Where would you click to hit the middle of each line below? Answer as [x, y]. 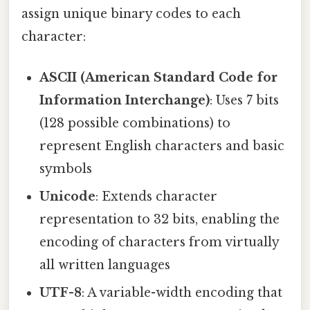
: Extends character [157, 196]
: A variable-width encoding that [182, 292]
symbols [66, 168]
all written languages [105, 265]
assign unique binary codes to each [131, 13]
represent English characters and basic [162, 146]
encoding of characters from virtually [159, 242]
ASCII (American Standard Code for [159, 77]
